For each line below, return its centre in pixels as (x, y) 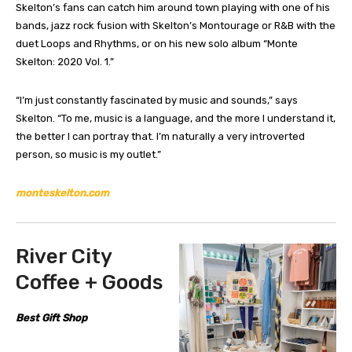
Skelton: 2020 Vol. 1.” (65, 61)
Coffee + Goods (89, 282)
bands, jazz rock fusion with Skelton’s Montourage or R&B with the (176, 25)
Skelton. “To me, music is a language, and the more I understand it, (176, 118)
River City (64, 256)
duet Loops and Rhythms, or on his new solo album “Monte (157, 43)
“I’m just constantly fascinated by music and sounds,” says (157, 100)
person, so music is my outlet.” (88, 154)
